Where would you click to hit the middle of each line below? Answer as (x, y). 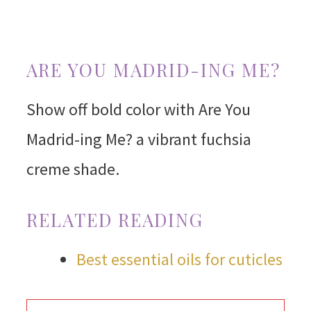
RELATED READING (115, 219)
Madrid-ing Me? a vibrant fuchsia (138, 139)
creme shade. (74, 169)
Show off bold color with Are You (138, 109)
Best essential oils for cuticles (179, 259)
